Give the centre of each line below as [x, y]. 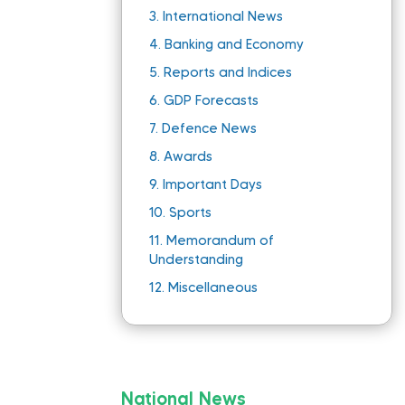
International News [223, 17]
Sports [191, 213]
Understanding [197, 260]
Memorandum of [221, 241]
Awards [188, 157]
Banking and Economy [235, 45]
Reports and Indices [228, 73]
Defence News [210, 129]
